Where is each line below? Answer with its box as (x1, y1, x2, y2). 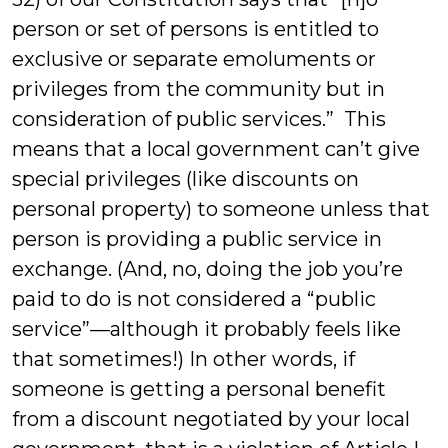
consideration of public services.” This (12, 107, 386, 131)
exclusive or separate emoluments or (12, 47, 376, 71)
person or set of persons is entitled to (12, 17, 379, 41)
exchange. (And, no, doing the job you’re (12, 257, 403, 281)
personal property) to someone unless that (12, 197, 430, 221)
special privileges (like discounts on (12, 167, 359, 191)
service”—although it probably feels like (12, 317, 401, 341)
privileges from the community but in (12, 77, 385, 101)
